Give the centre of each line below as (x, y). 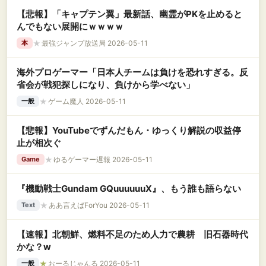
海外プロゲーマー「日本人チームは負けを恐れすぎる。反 (132, 72)
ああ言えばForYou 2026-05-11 (99, 205)
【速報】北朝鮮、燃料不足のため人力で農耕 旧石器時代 (132, 234)
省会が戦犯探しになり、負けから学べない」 (106, 85)
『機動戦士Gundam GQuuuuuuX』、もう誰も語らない (129, 189)
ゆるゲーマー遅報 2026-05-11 (103, 159)
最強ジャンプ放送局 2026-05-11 (95, 43)
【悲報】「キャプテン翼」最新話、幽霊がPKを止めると (129, 14)
